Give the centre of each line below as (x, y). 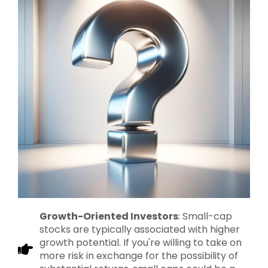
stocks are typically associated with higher (140, 229)
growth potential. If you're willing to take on (141, 242)
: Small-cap (205, 216)
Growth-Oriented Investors (109, 216)
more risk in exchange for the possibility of (139, 255)
